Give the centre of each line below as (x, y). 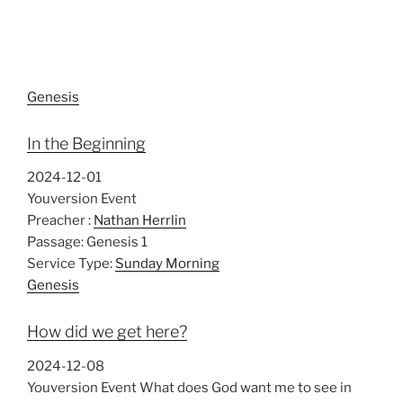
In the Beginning (86, 143)
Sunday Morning (167, 264)
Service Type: (70, 264)
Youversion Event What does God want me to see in (189, 387)
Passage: (55, 242)
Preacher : (59, 221)
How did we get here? (107, 332)
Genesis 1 (117, 242)
